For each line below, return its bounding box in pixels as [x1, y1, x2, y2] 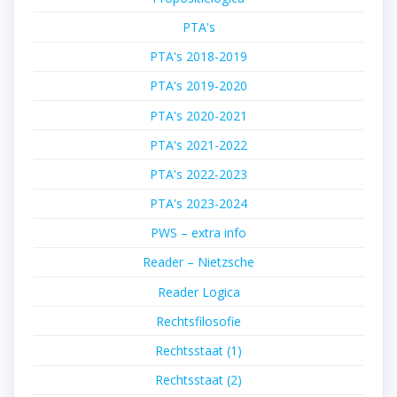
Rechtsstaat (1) [155, 342, 242, 360]
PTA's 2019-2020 [150, 77, 247, 95]
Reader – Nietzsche [143, 253, 254, 271]
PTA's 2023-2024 [150, 195, 247, 213]
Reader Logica [157, 283, 240, 300]
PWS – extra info [151, 224, 246, 242]
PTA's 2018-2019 [150, 48, 247, 66]
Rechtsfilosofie [156, 312, 241, 330]
